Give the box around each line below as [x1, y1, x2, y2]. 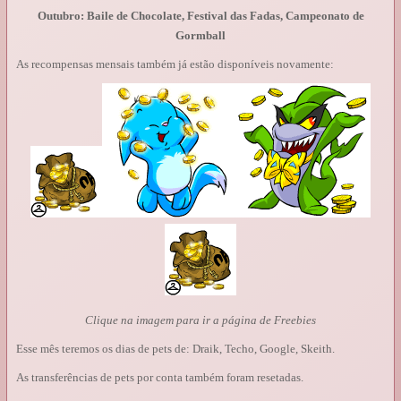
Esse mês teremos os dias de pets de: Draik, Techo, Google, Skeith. [16, 341, 335, 355]
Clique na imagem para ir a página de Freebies [85, 312, 316, 327]
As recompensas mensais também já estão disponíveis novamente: [16, 56, 334, 71]
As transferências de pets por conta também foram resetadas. [16, 370, 303, 384]
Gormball [175, 28, 226, 42]
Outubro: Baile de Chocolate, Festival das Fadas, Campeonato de [37, 8, 364, 22]
